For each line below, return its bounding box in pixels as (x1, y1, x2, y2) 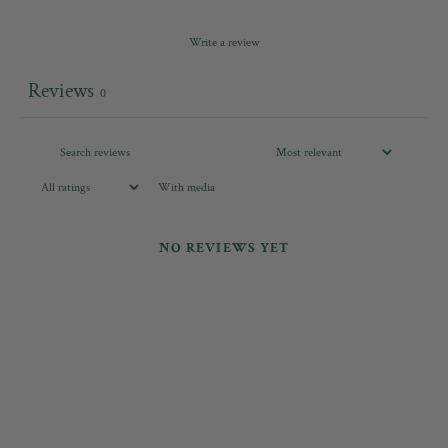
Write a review (188, 35, 260, 51)
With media (158, 180, 215, 196)
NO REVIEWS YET (158, 239, 290, 258)
